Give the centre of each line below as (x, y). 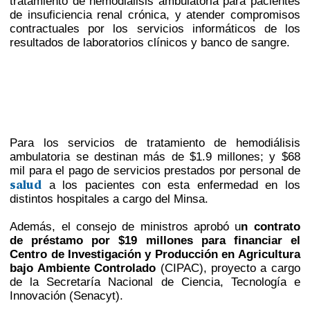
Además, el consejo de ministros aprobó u (126, 227)
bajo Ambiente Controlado (85, 268)
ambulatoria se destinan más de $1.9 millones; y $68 (155, 157)
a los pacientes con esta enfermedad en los (171, 185)
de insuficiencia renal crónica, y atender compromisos (155, 15)
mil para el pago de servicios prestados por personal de (155, 171)
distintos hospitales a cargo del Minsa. (109, 199)
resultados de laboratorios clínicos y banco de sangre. (150, 43)
